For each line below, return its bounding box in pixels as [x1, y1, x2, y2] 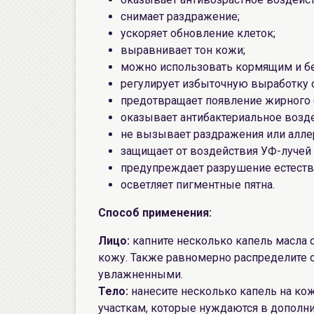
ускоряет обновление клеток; [121, 27, 275, 40]
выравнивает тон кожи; [121, 43, 245, 57]
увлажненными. [98, 268, 183, 281]
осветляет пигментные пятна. [121, 178, 275, 191]
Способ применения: [98, 206, 212, 219]
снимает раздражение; [121, 10, 240, 23]
